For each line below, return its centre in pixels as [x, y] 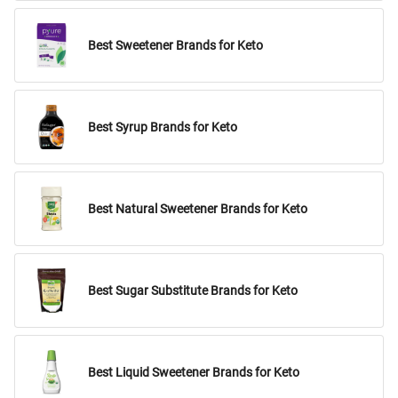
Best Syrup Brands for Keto [163, 127]
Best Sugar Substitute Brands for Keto [193, 291]
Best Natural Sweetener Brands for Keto [198, 209]
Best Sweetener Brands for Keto [175, 45]
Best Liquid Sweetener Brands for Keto [194, 372]
